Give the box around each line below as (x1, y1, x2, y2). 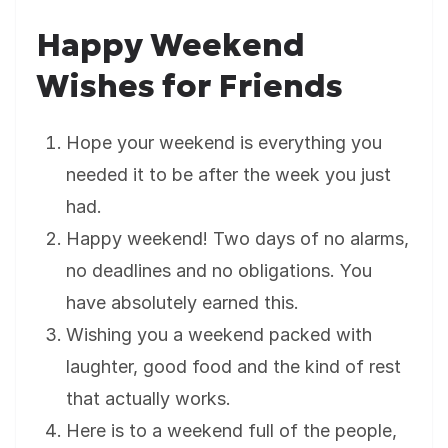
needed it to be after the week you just (66, 164, 391, 186)
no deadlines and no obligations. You (66, 260, 372, 282)
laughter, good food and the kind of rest (66, 356, 401, 378)
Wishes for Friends (36, 66, 343, 107)
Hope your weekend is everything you (66, 132, 382, 154)
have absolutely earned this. (66, 292, 299, 314)
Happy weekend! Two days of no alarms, (66, 228, 409, 250)
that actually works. (66, 388, 231, 410)
